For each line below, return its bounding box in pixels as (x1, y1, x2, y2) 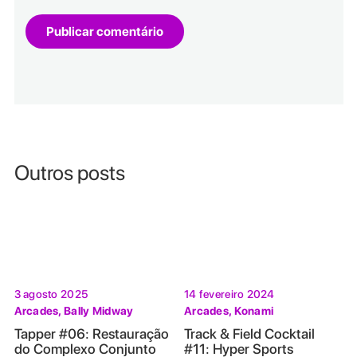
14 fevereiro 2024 (184, 287, 275, 300)
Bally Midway (64, 304, 134, 317)
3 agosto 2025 (14, 287, 88, 300)
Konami (233, 304, 274, 317)
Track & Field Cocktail (184, 324, 315, 342)
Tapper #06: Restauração (14, 324, 169, 342)
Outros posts (14, 159, 125, 185)
